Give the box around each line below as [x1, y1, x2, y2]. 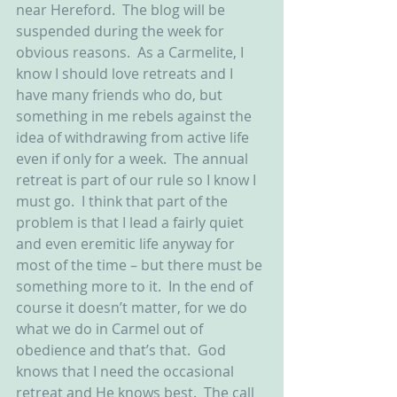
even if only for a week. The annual [16, 149, 252, 168]
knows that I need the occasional [16, 362, 237, 381]
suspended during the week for [16, 21, 228, 41]
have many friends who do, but [16, 85, 226, 105]
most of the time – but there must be [16, 255, 266, 275]
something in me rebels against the [16, 106, 255, 126]
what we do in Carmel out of [16, 319, 206, 339]
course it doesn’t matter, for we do [16, 298, 251, 317]
